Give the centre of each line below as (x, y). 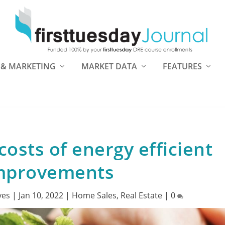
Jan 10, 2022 (41, 195)
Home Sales (94, 195)
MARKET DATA (109, 66)
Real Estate (142, 195)
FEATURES (182, 66)
